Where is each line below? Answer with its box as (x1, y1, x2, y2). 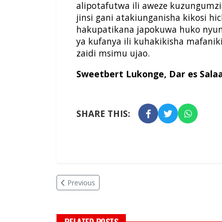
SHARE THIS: (76, 108, 130, 120)
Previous (67, 178, 95, 188)
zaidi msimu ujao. (76, 47, 150, 59)
